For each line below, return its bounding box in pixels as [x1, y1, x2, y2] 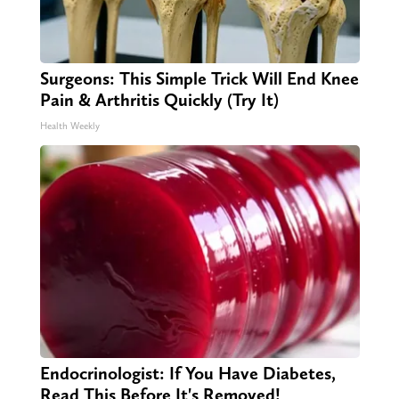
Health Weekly [39, 120, 100, 133]
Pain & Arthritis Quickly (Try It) [39, 89, 279, 111]
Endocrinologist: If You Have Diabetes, [39, 362, 336, 385]
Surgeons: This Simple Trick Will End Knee [39, 68, 359, 90]
